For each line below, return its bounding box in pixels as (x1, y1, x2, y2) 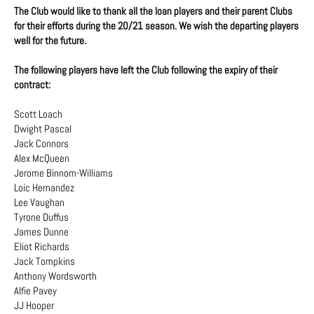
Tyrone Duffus (14, 211, 69, 224)
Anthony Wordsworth (14, 270, 99, 282)
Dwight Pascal (14, 123, 74, 135)
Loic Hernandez (14, 182, 74, 194)
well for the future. (14, 34, 88, 47)
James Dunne (14, 226, 69, 238)
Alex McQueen (14, 152, 69, 165)
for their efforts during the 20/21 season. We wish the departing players (14, 20, 299, 32)
